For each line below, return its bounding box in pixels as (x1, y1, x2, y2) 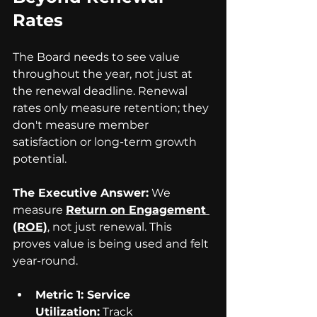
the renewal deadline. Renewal (13, 84, 190, 98)
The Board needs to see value (13, 50, 183, 64)
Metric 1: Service (35, 288, 134, 301)
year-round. (13, 254, 78, 267)
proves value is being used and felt (13, 237, 212, 250)
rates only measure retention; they (13, 101, 212, 115)
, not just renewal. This (47, 220, 175, 234)
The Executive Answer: (13, 186, 149, 200)
